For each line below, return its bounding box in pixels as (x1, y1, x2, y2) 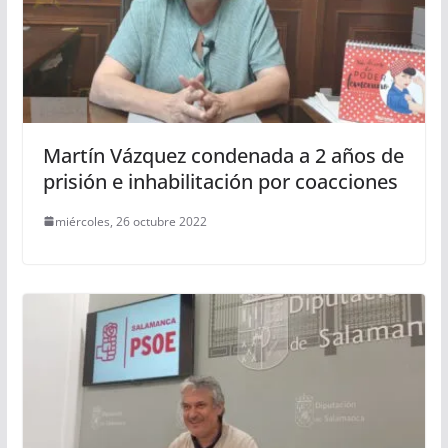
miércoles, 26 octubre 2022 (54, 212, 207, 230)
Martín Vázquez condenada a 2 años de (42, 141, 404, 169)
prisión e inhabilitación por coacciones (42, 167, 398, 195)
